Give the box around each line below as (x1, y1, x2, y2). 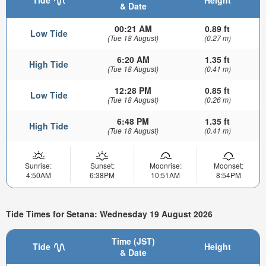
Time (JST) (111, 235, 155, 248)
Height (204, 240, 231, 253)
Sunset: (90, 160, 115, 170)
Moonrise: (149, 160, 182, 170)
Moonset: (213, 160, 243, 170)
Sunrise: (25, 160, 52, 170)
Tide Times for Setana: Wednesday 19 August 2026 (6, 207, 213, 220)
